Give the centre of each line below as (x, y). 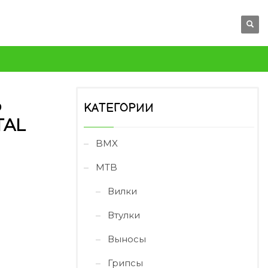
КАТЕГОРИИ (119, 108)
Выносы (127, 239)
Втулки (124, 215)
